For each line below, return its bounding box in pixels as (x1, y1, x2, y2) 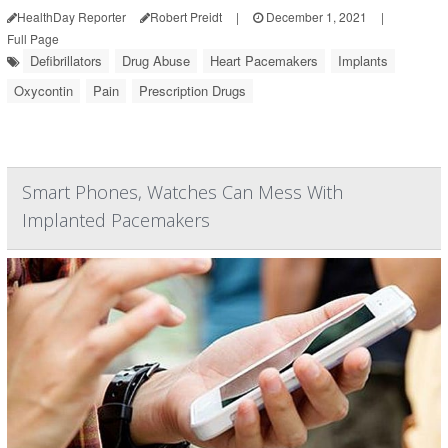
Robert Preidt (150, 8, 222, 25)
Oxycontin (14, 81, 73, 100)
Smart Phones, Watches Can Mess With (22, 180, 343, 204)
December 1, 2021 (263, 8, 367, 25)
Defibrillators (30, 51, 102, 70)
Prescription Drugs (139, 81, 246, 100)
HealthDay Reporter (17, 8, 126, 25)
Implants (338, 51, 388, 70)
